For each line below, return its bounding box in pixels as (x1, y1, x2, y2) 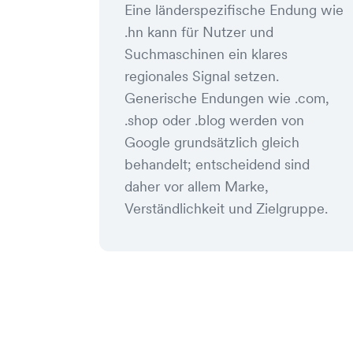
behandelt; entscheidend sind (124, 155, 310, 173)
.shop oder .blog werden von (124, 111, 304, 129)
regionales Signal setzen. (124, 67, 279, 85)
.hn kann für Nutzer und (124, 23, 273, 41)
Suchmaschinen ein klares (124, 45, 288, 63)
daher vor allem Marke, (124, 177, 269, 195)
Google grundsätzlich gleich (124, 133, 299, 151)
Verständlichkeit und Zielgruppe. (124, 199, 328, 217)
